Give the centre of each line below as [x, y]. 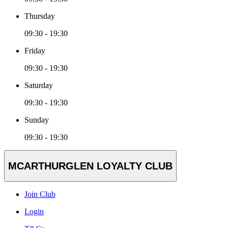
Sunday [37, 120]
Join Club [40, 194]
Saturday [39, 85]
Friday [35, 50]
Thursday [40, 16]
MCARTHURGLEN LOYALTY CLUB [90, 166]
